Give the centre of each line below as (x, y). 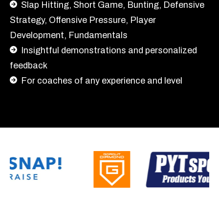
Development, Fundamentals (70, 35)
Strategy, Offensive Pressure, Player (83, 20)
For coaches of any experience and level (102, 80)
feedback (29, 65)
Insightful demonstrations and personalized (109, 50)
